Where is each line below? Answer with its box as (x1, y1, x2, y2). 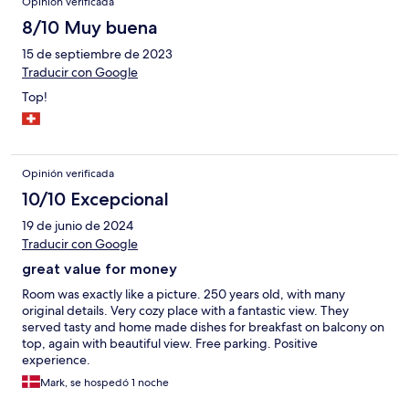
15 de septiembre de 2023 (22, 46, 173, 63)
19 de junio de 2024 (22, 217, 133, 235)
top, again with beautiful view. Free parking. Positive (22, 335, 318, 352)
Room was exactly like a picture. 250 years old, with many (22, 286, 345, 303)
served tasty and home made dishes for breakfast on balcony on (22, 319, 384, 336)
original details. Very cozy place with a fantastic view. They (22, 302, 349, 320)
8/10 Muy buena (22, 16, 158, 39)
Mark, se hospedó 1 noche (40, 375, 169, 391)
